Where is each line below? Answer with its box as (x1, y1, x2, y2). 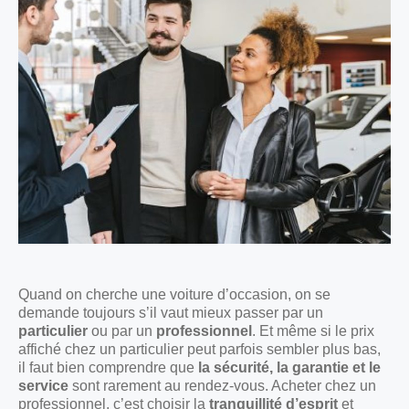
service (18, 378, 68, 394)
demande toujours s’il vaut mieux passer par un (18, 305, 323, 321)
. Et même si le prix (252, 323, 374, 340)
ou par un (88, 323, 156, 340)
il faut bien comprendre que (18, 360, 198, 376)
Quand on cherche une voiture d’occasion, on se (18, 287, 330, 303)
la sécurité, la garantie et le (198, 360, 381, 376)
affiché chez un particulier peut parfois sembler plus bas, (18, 341, 381, 358)
